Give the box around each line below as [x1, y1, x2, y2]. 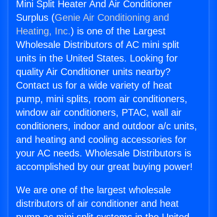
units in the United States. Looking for [16, 53, 178, 64]
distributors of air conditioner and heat [16, 198, 179, 209]
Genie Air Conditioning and [55, 12, 169, 23]
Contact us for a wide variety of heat [16, 80, 172, 91]
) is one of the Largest [71, 26, 166, 37]
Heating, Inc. [16, 26, 71, 37]
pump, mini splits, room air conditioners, [16, 93, 187, 105]
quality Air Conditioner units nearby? [16, 66, 170, 77]
